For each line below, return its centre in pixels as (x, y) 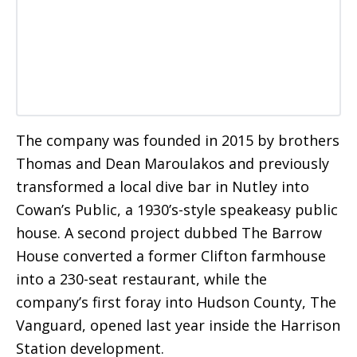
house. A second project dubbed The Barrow (169, 233)
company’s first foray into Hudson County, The (176, 302)
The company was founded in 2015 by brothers (178, 140)
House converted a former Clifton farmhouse (171, 256)
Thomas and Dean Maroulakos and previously (173, 163)
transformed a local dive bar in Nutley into (163, 186)
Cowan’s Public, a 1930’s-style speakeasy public (177, 210)
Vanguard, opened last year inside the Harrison (178, 325)
